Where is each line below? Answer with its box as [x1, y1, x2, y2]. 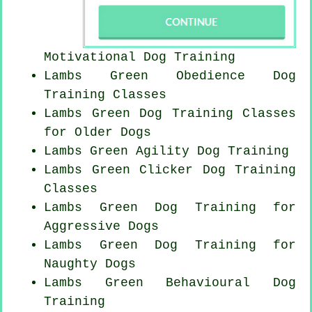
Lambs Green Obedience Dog [44, 68, 296, 83]
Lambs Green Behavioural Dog [44, 275, 296, 290]
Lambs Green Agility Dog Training [44, 143, 289, 158]
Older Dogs [75, 125, 151, 139]
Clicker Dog [139, 162, 226, 177]
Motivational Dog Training [44, 49, 235, 64]
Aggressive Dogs [44, 219, 159, 233]
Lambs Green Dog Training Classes [44, 106, 296, 120]
